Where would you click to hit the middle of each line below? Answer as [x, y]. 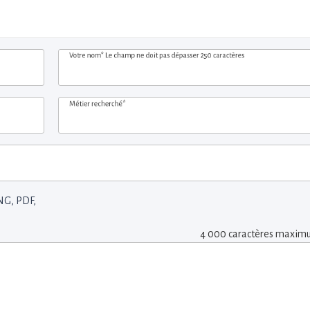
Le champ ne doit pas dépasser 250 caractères [175, 55]
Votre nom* [87, 55]
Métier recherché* [98, 103]
